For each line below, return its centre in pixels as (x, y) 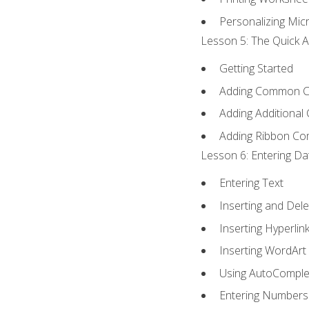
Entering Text (252, 183)
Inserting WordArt (263, 251)
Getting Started (257, 69)
